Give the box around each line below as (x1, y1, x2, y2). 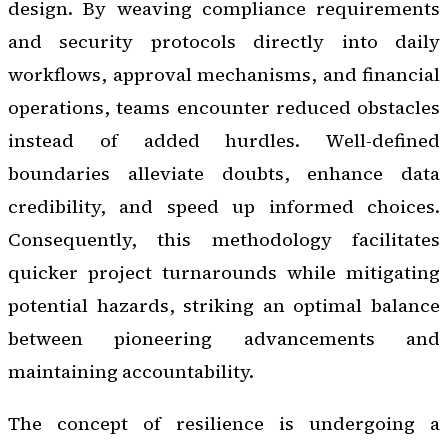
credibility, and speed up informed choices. (8, 194, 440, 220)
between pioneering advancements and (8, 326, 440, 352)
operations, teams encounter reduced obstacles (8, 95, 440, 121)
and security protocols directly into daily (8, 29, 440, 55)
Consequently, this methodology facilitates (8, 227, 440, 253)
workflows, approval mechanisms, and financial (8, 62, 440, 88)
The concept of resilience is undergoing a (8, 410, 440, 436)
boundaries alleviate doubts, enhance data (8, 161, 440, 187)
